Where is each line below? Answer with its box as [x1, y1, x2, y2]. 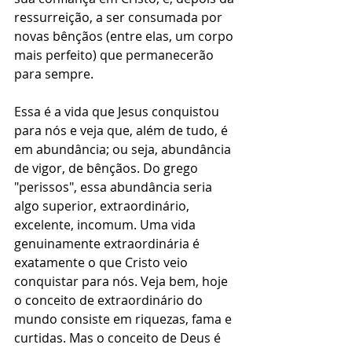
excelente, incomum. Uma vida [14, 216, 199, 233]
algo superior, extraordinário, [14, 197, 192, 214]
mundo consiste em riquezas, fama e [14, 310, 235, 328]
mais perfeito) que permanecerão [14, 46, 217, 64]
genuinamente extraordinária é [14, 235, 203, 252]
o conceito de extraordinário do [14, 291, 206, 309]
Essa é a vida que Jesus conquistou [14, 103, 222, 120]
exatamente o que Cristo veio [14, 254, 191, 271]
